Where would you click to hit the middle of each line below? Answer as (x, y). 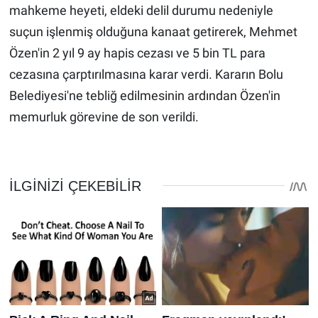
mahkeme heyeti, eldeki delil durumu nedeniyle (141, 11)
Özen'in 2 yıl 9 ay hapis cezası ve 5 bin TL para (137, 53)
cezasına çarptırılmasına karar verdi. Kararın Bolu (146, 75)
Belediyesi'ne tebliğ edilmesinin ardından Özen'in (144, 96)
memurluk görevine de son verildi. (104, 117)
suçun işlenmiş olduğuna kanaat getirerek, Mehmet (153, 32)
